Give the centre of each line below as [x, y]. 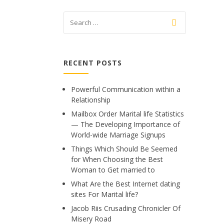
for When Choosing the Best [117, 159]
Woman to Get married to [113, 170]
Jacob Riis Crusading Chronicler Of [126, 208]
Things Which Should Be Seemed [124, 149]
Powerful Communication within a [126, 89]
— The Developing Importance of [125, 124]
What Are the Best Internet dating [125, 184]
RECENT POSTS [93, 63]
